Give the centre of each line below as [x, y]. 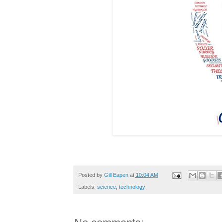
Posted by [91, 175]
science [106, 187]
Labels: [87, 187]
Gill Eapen [116, 175]
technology [132, 187]
